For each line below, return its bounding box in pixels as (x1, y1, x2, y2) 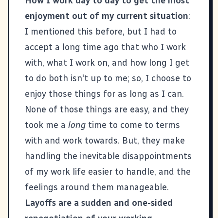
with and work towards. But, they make (25, 135, 185, 146)
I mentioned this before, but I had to (25, 26, 177, 37)
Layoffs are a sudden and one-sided (25, 197, 173, 208)
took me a (25, 119, 68, 130)
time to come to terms (86, 119, 180, 130)
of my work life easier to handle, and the (25, 166, 191, 177)
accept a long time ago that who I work (25, 41, 186, 53)
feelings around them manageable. (25, 182, 169, 193)
